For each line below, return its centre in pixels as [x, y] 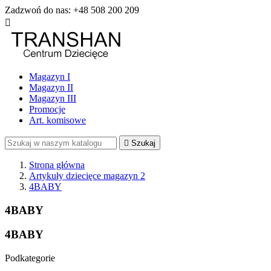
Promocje [47, 109]
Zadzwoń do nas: [39, 10]
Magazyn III [53, 98]
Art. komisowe [57, 120]
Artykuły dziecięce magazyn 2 [87, 176]
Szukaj [143, 143]
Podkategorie [30, 258]
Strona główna [57, 165]
